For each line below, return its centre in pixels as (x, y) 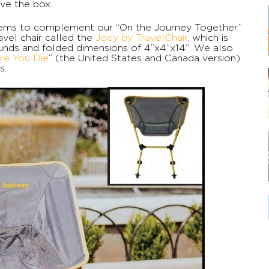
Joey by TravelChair (141, 38)
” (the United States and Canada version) (144, 58)
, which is (208, 38)
